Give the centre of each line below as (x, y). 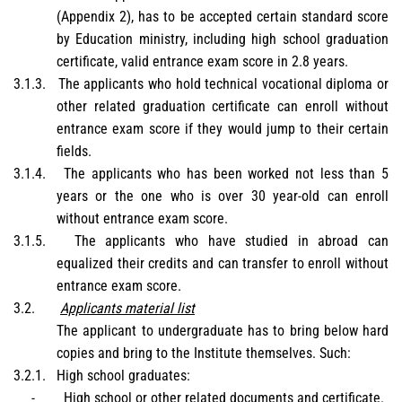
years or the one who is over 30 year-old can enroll (223, 197)
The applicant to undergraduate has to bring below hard (223, 331)
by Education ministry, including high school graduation (223, 39)
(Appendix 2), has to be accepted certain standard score (223, 17)
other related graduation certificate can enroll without (223, 107)
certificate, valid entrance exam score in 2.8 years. (202, 62)
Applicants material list (127, 309)
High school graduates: (123, 376)
